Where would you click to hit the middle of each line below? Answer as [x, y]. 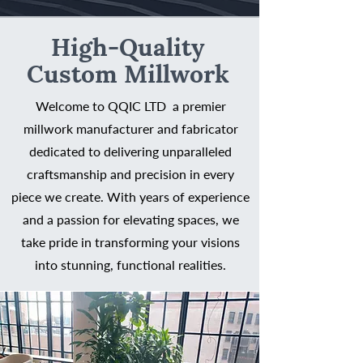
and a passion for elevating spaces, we [130, 219]
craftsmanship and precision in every [130, 174]
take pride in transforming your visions [130, 242]
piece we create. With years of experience [130, 196]
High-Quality [128, 45]
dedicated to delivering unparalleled [130, 151]
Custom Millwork [128, 72]
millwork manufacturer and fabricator [130, 128]
